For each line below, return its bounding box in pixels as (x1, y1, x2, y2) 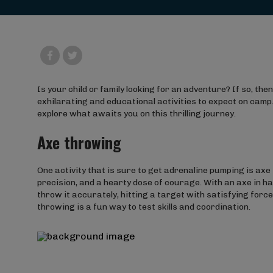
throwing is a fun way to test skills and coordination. (37, 202, 250, 212)
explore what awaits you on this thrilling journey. (37, 108, 236, 119)
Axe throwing (37, 130, 121, 154)
